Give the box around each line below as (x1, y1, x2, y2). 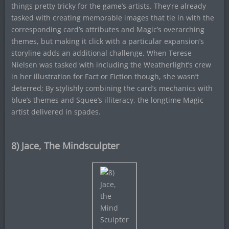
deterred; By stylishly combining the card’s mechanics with (11, 83, 213, 93)
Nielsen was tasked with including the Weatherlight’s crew (11, 60, 211, 70)
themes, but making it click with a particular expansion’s (11, 36, 204, 46)
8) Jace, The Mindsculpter (11, 140, 119, 152)
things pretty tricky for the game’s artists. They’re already (11, 1, 206, 11)
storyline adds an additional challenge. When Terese (11, 48, 192, 58)
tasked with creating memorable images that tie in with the (11, 13, 214, 22)
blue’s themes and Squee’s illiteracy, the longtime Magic (11, 95, 203, 105)
